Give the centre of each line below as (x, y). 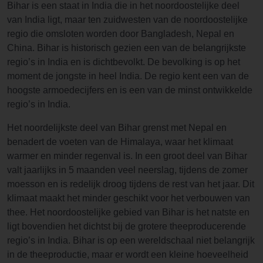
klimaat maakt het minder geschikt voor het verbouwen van (129, 198)
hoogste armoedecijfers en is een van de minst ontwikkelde (130, 90)
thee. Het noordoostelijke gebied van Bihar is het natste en (128, 212)
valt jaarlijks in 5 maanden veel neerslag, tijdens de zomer (127, 170)
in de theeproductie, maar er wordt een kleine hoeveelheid (128, 254)
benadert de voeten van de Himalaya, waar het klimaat (120, 142)
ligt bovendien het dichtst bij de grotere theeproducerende (127, 226)
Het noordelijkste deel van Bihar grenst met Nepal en (117, 128)
